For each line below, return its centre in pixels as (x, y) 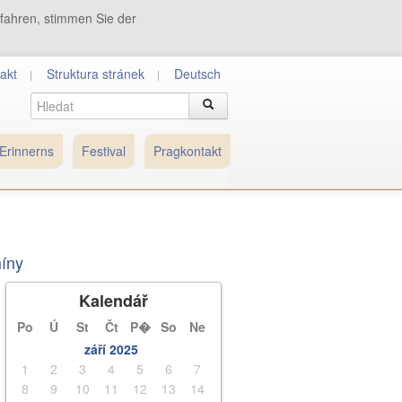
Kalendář (114, 301)
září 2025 (111, 349)
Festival (103, 151)
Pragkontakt (187, 151)
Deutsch (197, 74)
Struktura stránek (95, 74)
